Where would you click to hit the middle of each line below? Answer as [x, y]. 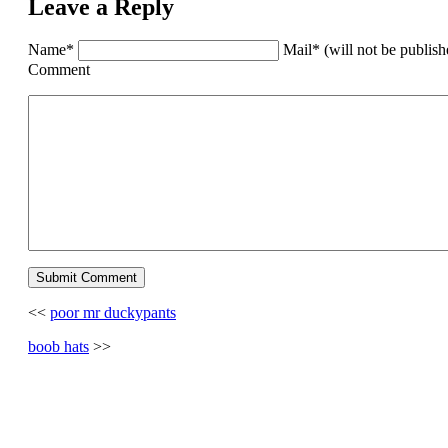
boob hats [58, 347]
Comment [59, 70]
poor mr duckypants [113, 313]
